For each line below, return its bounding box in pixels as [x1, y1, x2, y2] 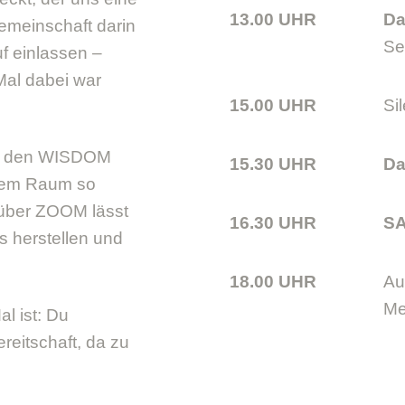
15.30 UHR [229, 154, 316, 174]
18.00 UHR [229, 271, 316, 291]
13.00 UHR [229, 9, 316, 29]
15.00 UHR [229, 95, 316, 115]
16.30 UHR [229, 212, 316, 232]
